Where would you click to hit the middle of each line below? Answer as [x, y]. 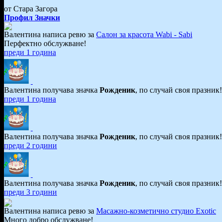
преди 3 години [30, 192]
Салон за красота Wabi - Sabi [144, 34]
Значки [47, 17]
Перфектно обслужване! [45, 43]
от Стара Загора [33, 8]
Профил [18, 17]
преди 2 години [30, 145]
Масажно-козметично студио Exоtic [156, 211]
